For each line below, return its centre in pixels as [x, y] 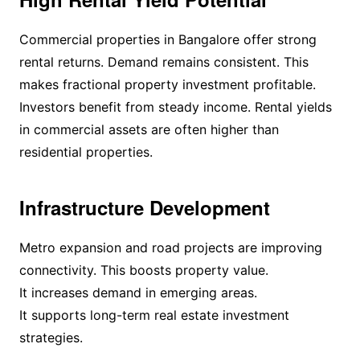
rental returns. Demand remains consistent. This [164, 61]
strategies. [51, 337]
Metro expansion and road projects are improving [170, 247]
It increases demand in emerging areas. [138, 292]
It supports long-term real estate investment [154, 315]
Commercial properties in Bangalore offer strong [168, 39]
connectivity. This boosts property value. [143, 270]
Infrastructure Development [144, 207]
